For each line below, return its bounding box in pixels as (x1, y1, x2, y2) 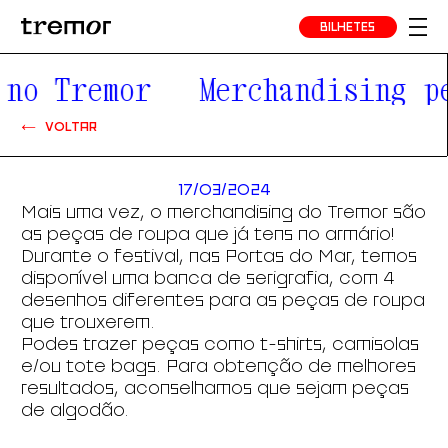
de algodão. (21, 399, 135, 421)
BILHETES (320, 18, 376, 34)
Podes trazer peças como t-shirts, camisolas (21, 333, 420, 355)
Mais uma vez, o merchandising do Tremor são (21, 201, 427, 223)
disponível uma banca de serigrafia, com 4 (21, 267, 395, 289)
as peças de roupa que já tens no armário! (21, 223, 395, 245)
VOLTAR (45, 119, 98, 135)
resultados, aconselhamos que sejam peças (21, 377, 410, 399)
